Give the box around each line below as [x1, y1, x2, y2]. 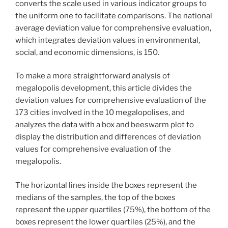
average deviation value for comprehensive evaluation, [15, 23, 211, 33]
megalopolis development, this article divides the [15, 83, 192, 93]
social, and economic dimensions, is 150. [15, 47, 159, 57]
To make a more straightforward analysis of [15, 71, 170, 80]
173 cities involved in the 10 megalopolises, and [15, 108, 185, 117]
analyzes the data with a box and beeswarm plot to [15, 120, 194, 129]
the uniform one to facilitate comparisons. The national [15, 11, 212, 20]
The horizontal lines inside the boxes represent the [15, 180, 197, 190]
